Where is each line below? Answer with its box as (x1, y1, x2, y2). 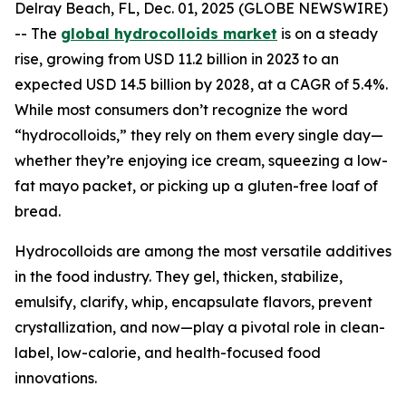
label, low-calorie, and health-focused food (14, 343, 321, 362)
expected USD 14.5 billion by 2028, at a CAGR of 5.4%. (14, 75, 388, 93)
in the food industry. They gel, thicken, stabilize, (14, 267, 343, 285)
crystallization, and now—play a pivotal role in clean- (14, 318, 385, 336)
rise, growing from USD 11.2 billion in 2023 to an (14, 50, 339, 68)
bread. (14, 202, 61, 220)
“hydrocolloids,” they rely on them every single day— (14, 126, 383, 144)
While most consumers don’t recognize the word (14, 101, 348, 119)
